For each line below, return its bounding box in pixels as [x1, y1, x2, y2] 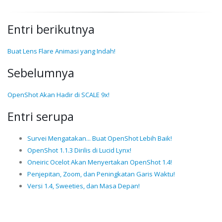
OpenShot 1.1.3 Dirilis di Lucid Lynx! [27, 146, 131, 155]
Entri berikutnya [7, 21, 95, 37]
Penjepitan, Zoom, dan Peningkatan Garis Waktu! [27, 169, 175, 178]
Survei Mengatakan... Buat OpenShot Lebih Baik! [27, 134, 172, 143]
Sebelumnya [7, 65, 74, 81]
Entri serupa [7, 109, 74, 124]
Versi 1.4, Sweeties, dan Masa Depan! [27, 181, 140, 190]
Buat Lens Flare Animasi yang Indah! [7, 47, 115, 55]
